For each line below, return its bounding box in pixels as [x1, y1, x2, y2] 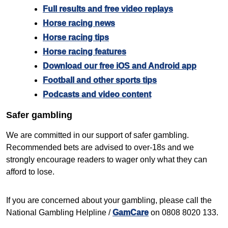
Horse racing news [43, 19, 115, 28]
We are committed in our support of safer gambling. [6, 131, 189, 140]
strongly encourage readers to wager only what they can [6, 155, 207, 164]
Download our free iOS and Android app [43, 62, 196, 71]
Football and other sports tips [43, 76, 157, 85]
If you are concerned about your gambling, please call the [6, 196, 212, 205]
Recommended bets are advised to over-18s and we [6, 143, 194, 152]
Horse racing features [43, 47, 126, 56]
